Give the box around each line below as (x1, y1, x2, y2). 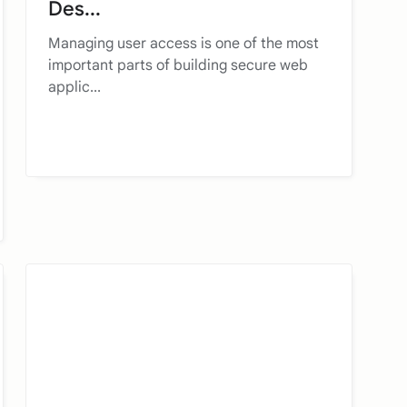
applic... (48, 77, 101, 96)
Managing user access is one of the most (48, 34, 319, 53)
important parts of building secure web (48, 55, 308, 74)
